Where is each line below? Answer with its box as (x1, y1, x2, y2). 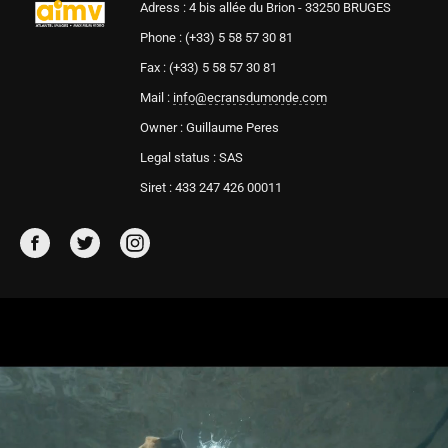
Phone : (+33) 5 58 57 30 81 (139, 30, 293, 45)
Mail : (139, 90, 173, 105)
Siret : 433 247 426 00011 (139, 180, 282, 195)
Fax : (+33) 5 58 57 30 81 (139, 60, 277, 75)
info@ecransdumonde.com (172, 90, 327, 105)
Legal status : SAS (139, 150, 243, 165)
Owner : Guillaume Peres (139, 120, 279, 135)
